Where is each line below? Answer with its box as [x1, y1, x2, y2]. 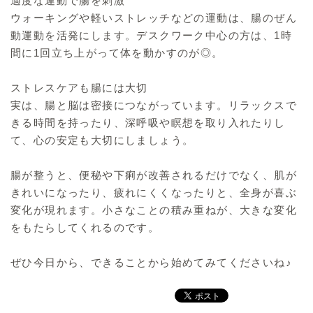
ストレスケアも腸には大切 [10, 82, 148, 94]
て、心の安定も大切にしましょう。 [10, 134, 194, 147]
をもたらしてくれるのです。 [10, 221, 160, 234]
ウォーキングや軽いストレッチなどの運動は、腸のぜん [10, 12, 297, 24]
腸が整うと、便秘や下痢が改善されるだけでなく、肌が [10, 169, 297, 182]
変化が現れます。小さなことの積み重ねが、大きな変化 [10, 204, 297, 217]
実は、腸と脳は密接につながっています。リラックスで [10, 99, 297, 112]
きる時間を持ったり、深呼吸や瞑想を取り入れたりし [10, 117, 286, 129]
